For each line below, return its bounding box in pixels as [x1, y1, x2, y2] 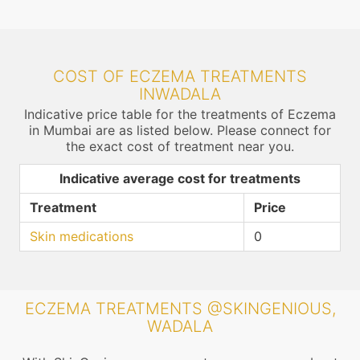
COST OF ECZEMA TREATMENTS [53, 67, 307, 86]
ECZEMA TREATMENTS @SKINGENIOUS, [24, 299, 336, 318]
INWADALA [139, 84, 221, 104]
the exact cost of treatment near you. [66, 138, 294, 154]
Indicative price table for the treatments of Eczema [24, 106, 336, 122]
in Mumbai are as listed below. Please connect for [29, 122, 331, 138]
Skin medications [30, 228, 133, 244]
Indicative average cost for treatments [59, 170, 301, 186]
